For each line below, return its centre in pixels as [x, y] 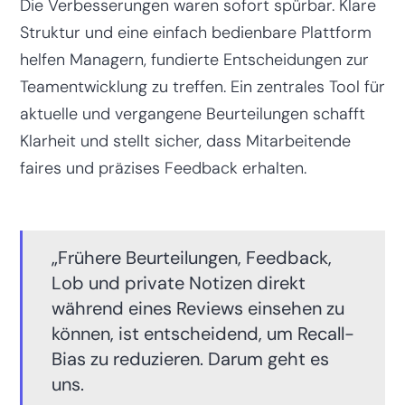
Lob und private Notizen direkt [178, 283]
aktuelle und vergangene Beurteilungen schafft [192, 113]
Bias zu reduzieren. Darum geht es [190, 358]
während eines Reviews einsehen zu [198, 308]
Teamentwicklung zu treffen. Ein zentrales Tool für [202, 86]
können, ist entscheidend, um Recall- [202, 333]
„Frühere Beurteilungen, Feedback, [191, 257]
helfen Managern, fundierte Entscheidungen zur [194, 59]
